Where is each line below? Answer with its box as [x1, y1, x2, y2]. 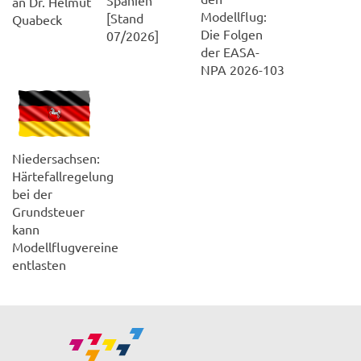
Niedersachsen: [12, 150, 100, 167]
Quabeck [12, 11, 62, 28]
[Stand [106, 9, 144, 26]
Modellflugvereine [12, 239, 118, 255]
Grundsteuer [12, 203, 85, 220]
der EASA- [201, 44, 260, 60]
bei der [12, 185, 52, 202]
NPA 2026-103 [201, 61, 285, 78]
